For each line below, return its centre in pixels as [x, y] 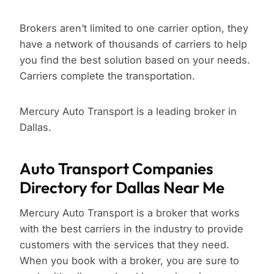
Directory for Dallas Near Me [122, 188]
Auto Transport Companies [117, 169]
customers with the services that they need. [124, 245]
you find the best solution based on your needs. [135, 60]
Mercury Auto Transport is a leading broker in [128, 112]
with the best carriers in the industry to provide [131, 229]
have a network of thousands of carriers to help [133, 44]
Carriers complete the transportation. [107, 76]
